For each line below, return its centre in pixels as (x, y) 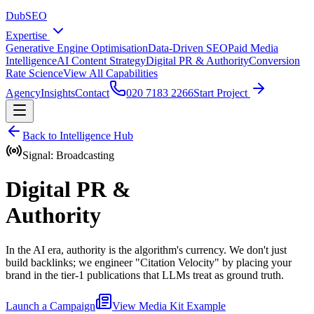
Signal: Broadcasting (68, 155)
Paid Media (253, 48)
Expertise (28, 35)
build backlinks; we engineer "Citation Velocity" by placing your (149, 262)
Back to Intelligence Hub (78, 136)
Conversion (274, 61)
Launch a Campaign (50, 306)
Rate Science (34, 73)
